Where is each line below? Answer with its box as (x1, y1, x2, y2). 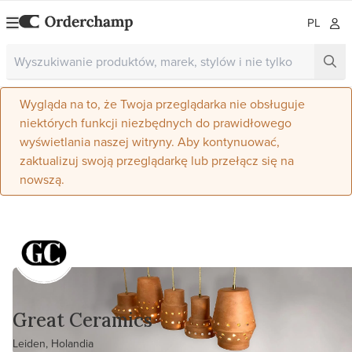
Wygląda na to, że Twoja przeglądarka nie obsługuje (20, 95, 305, 112)
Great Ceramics (13, 308, 152, 332)
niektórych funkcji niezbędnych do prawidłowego (20, 114, 291, 131)
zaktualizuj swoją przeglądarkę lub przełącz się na (20, 152, 294, 169)
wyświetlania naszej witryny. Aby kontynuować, (20, 133, 280, 150)
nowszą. (20, 170, 64, 188)
